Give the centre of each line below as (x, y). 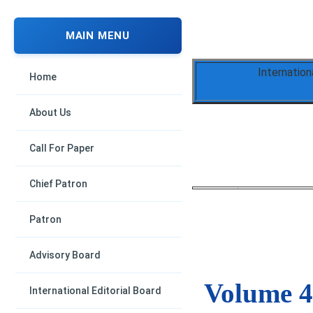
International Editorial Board (95, 291)
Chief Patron (58, 184)
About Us (50, 112)
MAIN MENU (98, 36)
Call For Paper (62, 148)
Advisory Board (65, 255)
